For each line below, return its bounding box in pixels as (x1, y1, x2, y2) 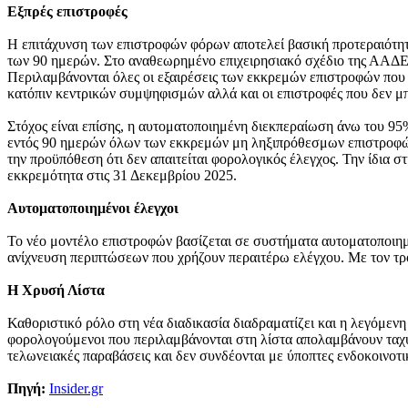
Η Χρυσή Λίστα (7, 281, 105, 298)
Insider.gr (49, 380, 103, 396)
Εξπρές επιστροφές (7, 3, 127, 19)
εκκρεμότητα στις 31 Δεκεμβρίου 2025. (7, 167, 237, 183)
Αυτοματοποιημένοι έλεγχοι (7, 199, 178, 216)
